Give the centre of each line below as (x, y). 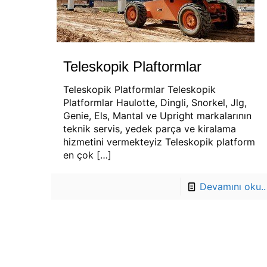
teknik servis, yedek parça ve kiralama (149, 129)
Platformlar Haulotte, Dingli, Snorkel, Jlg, (155, 103)
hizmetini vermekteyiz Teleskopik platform (159, 142)
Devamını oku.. (232, 187)
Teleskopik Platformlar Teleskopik (139, 89)
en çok (78, 155)
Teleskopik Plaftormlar (132, 66)
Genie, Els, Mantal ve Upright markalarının (157, 116)
